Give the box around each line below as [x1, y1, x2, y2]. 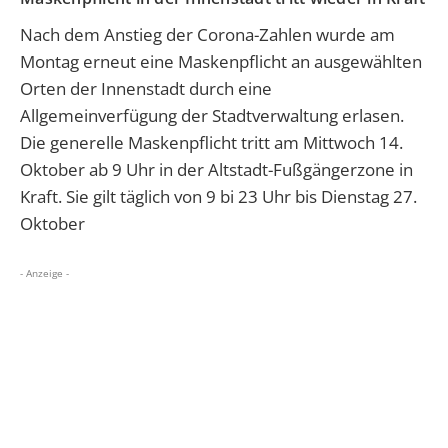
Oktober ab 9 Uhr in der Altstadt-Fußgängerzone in [20, 157, 413, 181]
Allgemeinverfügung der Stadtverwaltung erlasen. [20, 103, 404, 127]
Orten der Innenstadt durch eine [20, 76, 272, 100]
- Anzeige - [20, 265, 69, 280]
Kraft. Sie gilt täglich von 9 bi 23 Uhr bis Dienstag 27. [20, 184, 417, 208]
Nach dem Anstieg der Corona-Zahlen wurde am [20, 22, 395, 46]
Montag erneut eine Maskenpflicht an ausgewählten [20, 49, 422, 73]
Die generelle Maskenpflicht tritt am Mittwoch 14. [20, 130, 403, 154]
